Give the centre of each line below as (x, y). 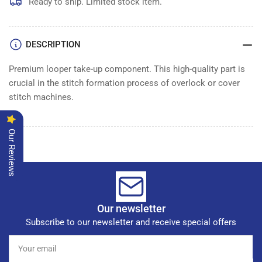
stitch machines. (41, 97)
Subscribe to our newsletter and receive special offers (131, 222)
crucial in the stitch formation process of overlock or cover (124, 83)
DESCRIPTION (53, 44)
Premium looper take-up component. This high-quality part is (127, 69)
